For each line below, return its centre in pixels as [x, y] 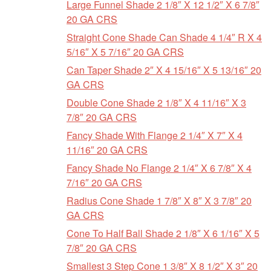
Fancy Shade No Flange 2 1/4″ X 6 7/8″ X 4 [159, 168]
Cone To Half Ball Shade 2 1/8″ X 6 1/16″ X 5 [163, 233]
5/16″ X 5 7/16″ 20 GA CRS [125, 52]
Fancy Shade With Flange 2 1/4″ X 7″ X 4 [155, 135]
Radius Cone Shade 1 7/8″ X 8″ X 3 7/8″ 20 [159, 201]
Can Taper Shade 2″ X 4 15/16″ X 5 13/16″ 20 [164, 70]
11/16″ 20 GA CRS [107, 150]
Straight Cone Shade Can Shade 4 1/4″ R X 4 [164, 37]
